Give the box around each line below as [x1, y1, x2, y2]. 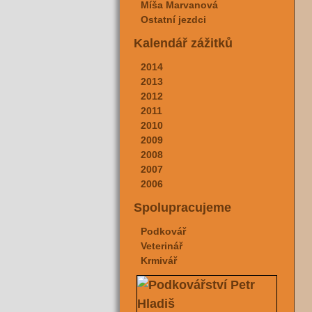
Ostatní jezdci [141, 14, 206, 25]
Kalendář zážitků [134, 36, 233, 50]
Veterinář [141, 240, 182, 251]
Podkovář [141, 226, 186, 237]
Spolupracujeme [134, 201, 231, 214]
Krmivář [141, 255, 177, 266]
